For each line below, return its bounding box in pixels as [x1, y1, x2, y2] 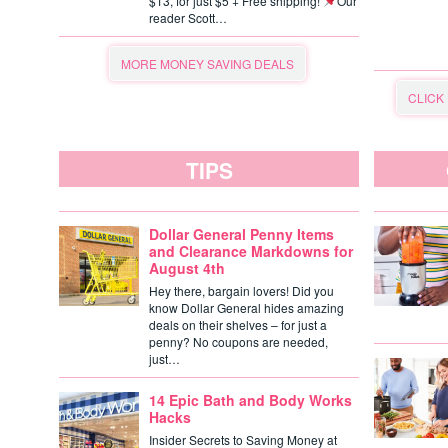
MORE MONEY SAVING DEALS [121, 55, 294, 72]
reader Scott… [149, 9, 227, 26]
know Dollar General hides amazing [149, 299, 344, 316]
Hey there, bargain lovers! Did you [149, 282, 334, 299]
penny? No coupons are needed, [149, 333, 328, 350]
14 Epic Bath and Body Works [149, 390, 352, 410]
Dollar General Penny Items [149, 224, 334, 244]
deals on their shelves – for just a [149, 316, 327, 333]
